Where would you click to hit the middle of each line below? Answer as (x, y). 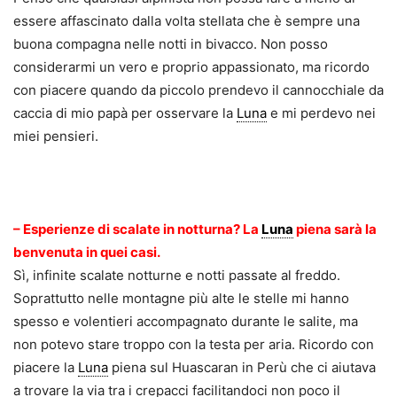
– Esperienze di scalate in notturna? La (137, 230)
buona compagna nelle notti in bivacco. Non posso (171, 44)
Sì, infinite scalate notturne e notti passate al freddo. (177, 276)
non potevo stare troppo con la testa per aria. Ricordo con (194, 345)
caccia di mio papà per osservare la (125, 113)
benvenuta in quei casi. (87, 253)
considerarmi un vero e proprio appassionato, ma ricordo (191, 67)
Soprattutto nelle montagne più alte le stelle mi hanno (181, 299)
